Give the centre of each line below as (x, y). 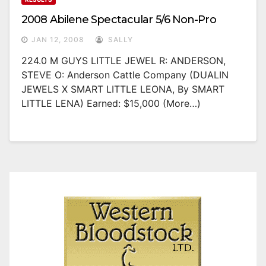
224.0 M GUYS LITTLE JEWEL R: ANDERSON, (123, 61)
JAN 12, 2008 (58, 40)
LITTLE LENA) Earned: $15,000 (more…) (111, 104)
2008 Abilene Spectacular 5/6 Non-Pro (119, 20)
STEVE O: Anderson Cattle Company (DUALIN (125, 75)
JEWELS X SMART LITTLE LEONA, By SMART (123, 89)
